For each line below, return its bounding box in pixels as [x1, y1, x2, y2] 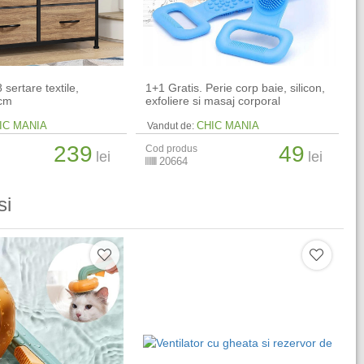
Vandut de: [147, 119, 195, 132]
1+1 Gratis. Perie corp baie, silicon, [145, 80, 326, 94]
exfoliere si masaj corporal [145, 93, 281, 107]
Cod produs [145, 142, 198, 154]
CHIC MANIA [197, 119, 260, 132]
